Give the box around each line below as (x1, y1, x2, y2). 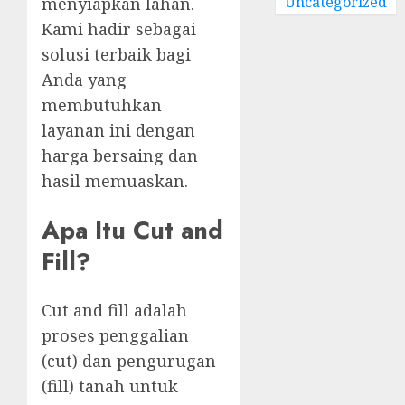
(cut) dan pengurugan (42, 350, 216, 372)
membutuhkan (42, 94, 162, 117)
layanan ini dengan (42, 119, 195, 142)
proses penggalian (42, 325, 189, 347)
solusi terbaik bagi (42, 43, 191, 66)
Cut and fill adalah (42, 299, 187, 322)
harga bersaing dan (42, 145, 198, 167)
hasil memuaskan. (42, 170, 188, 193)
